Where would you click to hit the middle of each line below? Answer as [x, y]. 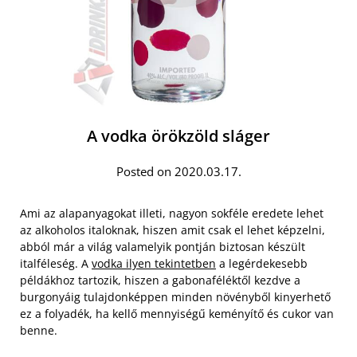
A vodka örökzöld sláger [178, 136]
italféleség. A [56, 263]
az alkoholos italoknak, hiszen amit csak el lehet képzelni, [173, 230]
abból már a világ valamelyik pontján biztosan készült [163, 247]
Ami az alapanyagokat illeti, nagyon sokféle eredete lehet [172, 213]
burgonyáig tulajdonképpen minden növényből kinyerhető [175, 297]
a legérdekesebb [262, 263]
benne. [39, 330]
